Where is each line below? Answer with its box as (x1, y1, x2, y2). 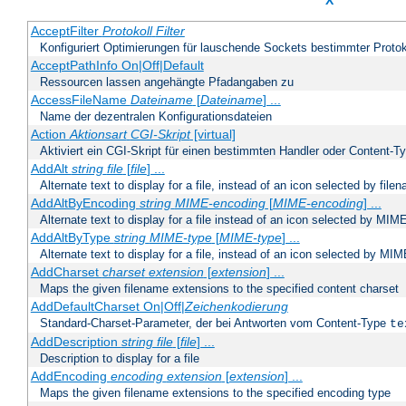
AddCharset (30, 265, 102, 280)
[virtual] (189, 127, 236, 142)
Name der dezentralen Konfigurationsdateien (40, 110, 272, 124)
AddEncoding (30, 369, 111, 384)
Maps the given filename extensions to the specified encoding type (40, 386, 391, 401)
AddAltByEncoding (30, 196, 140, 211)
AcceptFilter (30, 24, 102, 39)
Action (30, 127, 70, 142)
